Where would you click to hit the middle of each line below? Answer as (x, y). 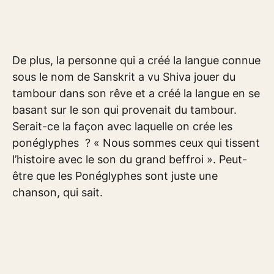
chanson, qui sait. (57, 192)
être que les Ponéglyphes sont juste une (115, 176)
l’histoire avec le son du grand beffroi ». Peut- (130, 159)
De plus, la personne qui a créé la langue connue (136, 60)
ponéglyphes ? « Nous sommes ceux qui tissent (136, 143)
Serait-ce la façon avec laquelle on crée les (122, 126)
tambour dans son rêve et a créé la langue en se (136, 93)
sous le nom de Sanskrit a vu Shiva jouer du (124, 76)
